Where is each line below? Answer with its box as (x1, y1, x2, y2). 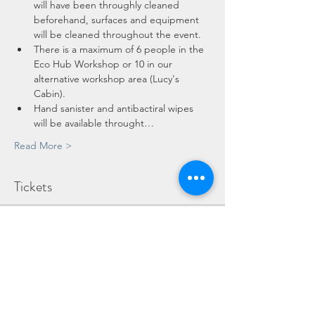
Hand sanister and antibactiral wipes (34, 102, 196, 115)
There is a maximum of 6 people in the (34, 43, 207, 56)
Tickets (14, 176, 52, 198)
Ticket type (14, 246, 63, 259)
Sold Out (23, 225, 56, 236)
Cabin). (34, 87, 65, 101)
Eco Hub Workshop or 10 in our (34, 58, 175, 71)
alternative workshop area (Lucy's (34, 72, 182, 86)
